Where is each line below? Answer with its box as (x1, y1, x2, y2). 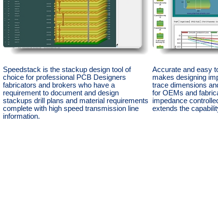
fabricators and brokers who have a (3, 81, 115, 89)
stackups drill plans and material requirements (3, 96, 148, 105)
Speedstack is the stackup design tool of (3, 65, 131, 73)
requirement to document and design (3, 89, 119, 97)
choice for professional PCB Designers (3, 73, 126, 81)
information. (3, 112, 40, 120)
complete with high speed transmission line (3, 104, 139, 112)
